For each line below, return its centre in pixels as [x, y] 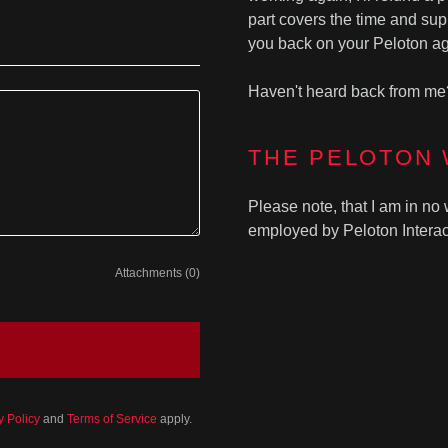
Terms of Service [112, 419]
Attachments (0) [157, 273]
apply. [174, 419]
